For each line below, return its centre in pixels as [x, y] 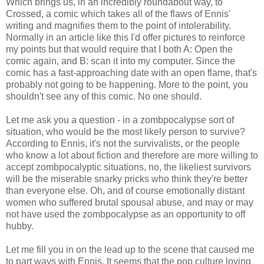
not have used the [44, 214]
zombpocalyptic [69, 167]
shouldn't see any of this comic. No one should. [104, 96]
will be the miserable [50, 179]
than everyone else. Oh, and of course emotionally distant [125, 190]
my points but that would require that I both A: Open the [119, 49]
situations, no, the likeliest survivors [176, 167]
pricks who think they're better [185, 179]
